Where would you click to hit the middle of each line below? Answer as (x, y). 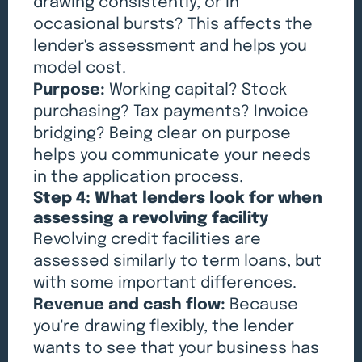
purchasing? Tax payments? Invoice (171, 112)
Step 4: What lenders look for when (178, 199)
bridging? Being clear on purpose (162, 134)
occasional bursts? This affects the (173, 25)
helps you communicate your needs (173, 156)
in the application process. (139, 178)
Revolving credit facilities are (147, 240)
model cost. (80, 69)
